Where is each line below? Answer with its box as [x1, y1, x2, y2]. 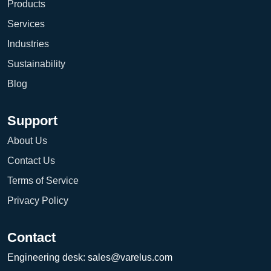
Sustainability [7, 58, 65, 69]
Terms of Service [7, 175, 79, 186]
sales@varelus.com [88, 252, 172, 263]
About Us [7, 135, 47, 146]
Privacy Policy [7, 195, 68, 206]
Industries [7, 38, 49, 49]
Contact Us [7, 155, 55, 166]
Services [7, 18, 45, 29]
